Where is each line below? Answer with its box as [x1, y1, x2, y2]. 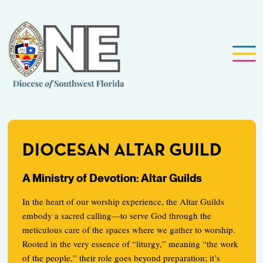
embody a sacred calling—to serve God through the [22, 210, 211, 222]
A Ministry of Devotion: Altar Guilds [22, 171, 202, 186]
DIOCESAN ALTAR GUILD [22, 142, 222, 160]
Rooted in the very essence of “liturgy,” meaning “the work [22, 238, 238, 250]
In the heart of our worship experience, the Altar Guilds [22, 195, 224, 208]
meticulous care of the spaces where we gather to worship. [22, 224, 235, 236]
